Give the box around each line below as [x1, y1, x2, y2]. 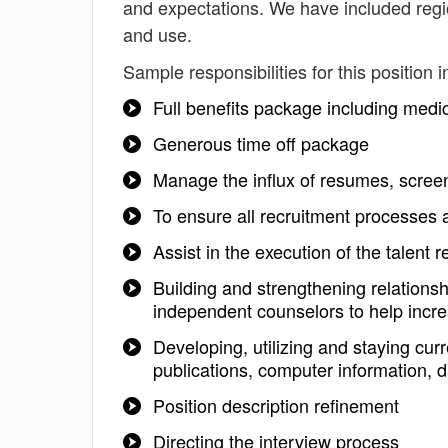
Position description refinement [153, 392, 399, 418]
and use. [123, 21, 192, 47]
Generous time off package [153, 130, 369, 156]
